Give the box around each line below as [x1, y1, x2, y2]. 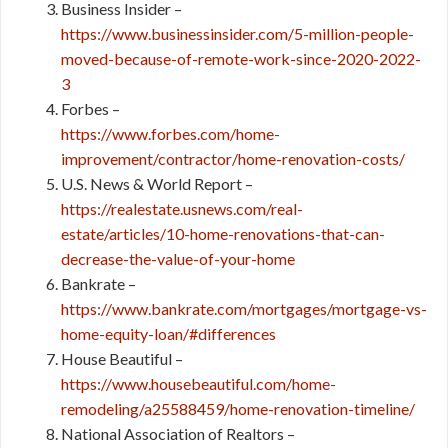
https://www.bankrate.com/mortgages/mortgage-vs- [61, 299, 427, 318]
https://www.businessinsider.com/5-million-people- [61, 24, 414, 43]
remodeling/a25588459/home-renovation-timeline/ [61, 399, 415, 418]
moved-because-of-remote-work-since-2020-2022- [61, 49, 421, 68]
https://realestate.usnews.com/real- [61, 199, 303, 218]
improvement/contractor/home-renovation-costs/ [61, 149, 405, 168]
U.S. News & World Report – [61, 174, 253, 193]
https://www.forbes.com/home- [61, 124, 280, 143]
